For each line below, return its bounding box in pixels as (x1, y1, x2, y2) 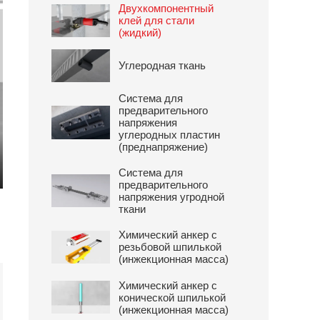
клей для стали (119, 14, 195, 27)
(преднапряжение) (119, 141, 209, 154)
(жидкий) (119, 26, 162, 39)
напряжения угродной (119, 191, 225, 204)
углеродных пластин (119, 129, 221, 141)
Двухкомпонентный (119, 2, 214, 15)
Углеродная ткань (119, 59, 206, 72)
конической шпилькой (119, 291, 226, 304)
